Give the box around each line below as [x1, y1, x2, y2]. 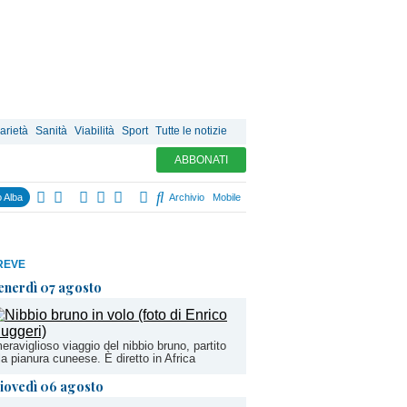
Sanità [35, 124, 67, 137]
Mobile [213, 192, 241, 203]
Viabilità [74, 124, 114, 137]
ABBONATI [174, 154, 228, 166]
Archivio [166, 192, 204, 203]
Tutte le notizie [155, 124, 227, 137]
